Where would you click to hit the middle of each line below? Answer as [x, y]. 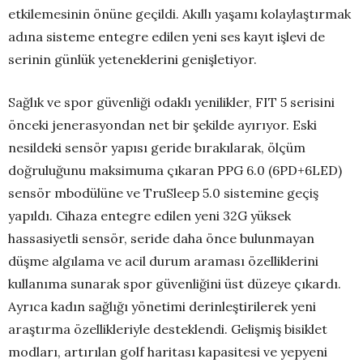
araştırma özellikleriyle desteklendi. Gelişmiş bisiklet [168, 329]
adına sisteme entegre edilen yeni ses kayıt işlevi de [167, 37]
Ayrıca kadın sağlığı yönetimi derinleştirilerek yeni [162, 307]
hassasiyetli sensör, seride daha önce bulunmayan [161, 239]
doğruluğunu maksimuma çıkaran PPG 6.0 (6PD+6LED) [175, 171]
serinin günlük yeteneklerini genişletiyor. [132, 60]
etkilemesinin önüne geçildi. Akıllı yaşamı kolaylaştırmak [179, 14]
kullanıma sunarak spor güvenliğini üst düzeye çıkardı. [175, 284]
